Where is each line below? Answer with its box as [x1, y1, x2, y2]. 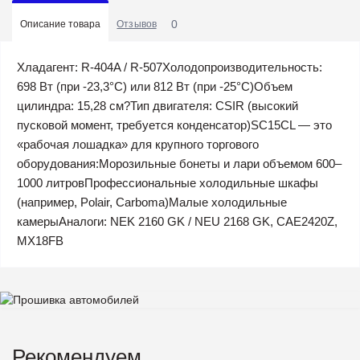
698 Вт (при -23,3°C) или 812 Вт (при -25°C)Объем [17, 79, 292, 93]
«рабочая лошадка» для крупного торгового [17, 137, 259, 151]
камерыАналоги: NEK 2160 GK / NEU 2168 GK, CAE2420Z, [17, 214, 337, 228]
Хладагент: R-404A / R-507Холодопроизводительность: [17, 59, 322, 74]
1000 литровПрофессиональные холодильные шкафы [17, 175, 318, 190]
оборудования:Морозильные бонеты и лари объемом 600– [17, 156, 342, 170]
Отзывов [117, 18, 157, 30]
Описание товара [20, 18, 101, 30]
